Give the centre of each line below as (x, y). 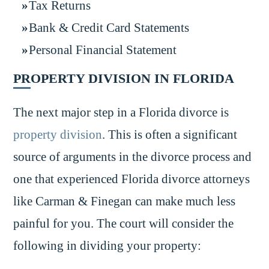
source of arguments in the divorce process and (133, 156)
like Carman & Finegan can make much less (125, 201)
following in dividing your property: (107, 245)
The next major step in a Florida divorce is (121, 112)
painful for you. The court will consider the (124, 223)
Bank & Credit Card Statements (109, 27)
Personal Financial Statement (103, 50)
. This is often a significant (170, 134)
